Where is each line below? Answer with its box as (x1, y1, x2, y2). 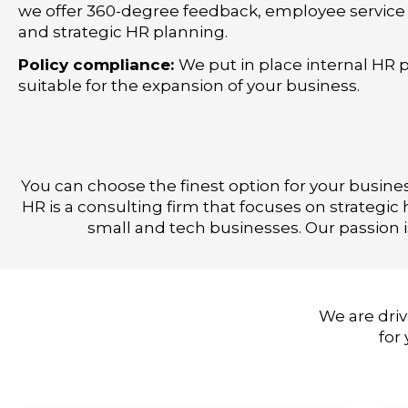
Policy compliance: (18, 56, 178, 75)
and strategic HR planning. (18, 22, 228, 41)
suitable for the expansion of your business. (18, 76, 360, 96)
